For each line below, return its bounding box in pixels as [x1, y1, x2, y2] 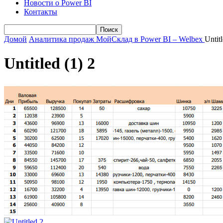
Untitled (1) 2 [4, 54, 95, 73]
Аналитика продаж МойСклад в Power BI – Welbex [29, 35, 203, 43]
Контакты [24, 7, 57, 16]
